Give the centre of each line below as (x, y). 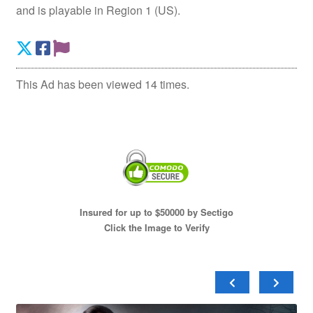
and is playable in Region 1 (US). (98, 10)
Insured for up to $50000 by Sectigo (156, 212)
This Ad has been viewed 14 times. (102, 85)
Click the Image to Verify (156, 227)
